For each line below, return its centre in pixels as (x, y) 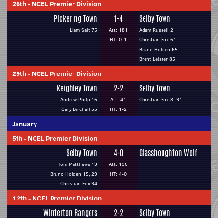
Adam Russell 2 (156, 30)
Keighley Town (77, 88)
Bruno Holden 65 (158, 49)
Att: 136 (118, 164)
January (25, 124)
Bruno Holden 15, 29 (74, 174)
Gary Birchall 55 (79, 109)
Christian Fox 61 (158, 40)
